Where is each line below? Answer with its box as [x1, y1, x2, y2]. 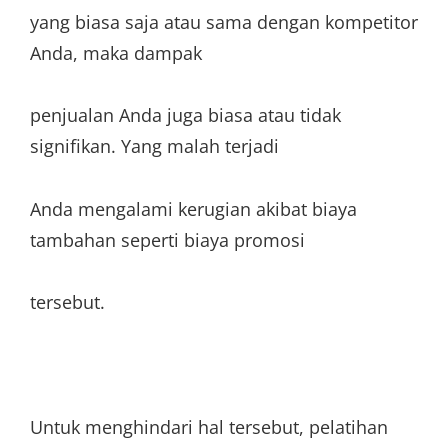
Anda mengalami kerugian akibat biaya [30, 196, 357, 221]
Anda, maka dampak [30, 40, 202, 65]
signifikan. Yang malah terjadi [30, 134, 279, 158]
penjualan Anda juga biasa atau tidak [30, 103, 341, 127]
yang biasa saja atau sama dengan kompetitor [30, 9, 418, 34]
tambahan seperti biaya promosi [30, 227, 305, 252]
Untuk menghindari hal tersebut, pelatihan [30, 415, 388, 439]
